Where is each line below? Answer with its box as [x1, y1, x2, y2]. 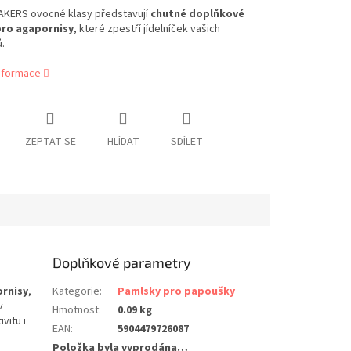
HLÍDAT [107, 134, 139, 150]
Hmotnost [52, 302, 100, 319]
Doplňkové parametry [52, 254, 192, 272]
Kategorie [52, 284, 100, 300]
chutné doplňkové [150, 6, 244, 23]
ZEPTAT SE [24, 134, 76, 150]
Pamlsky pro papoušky [118, 284, 236, 300]
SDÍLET [170, 134, 203, 150]
